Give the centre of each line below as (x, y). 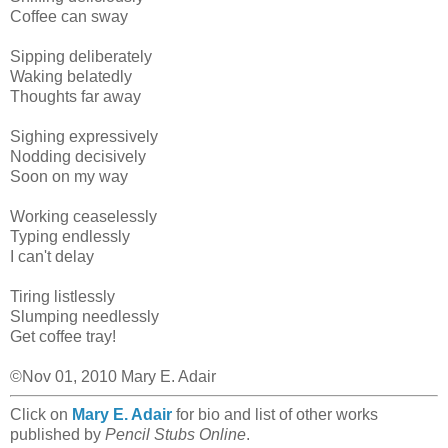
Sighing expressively (84, 136)
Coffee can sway (69, 16)
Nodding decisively (78, 156)
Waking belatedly (71, 76)
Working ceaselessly (83, 216)
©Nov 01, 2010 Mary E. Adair (113, 376)
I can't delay (52, 256)
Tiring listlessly (62, 296)
